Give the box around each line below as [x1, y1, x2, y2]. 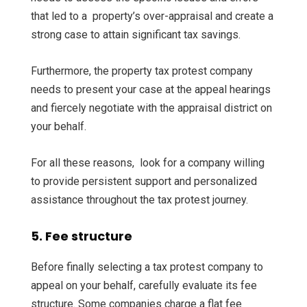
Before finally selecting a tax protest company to [31, 260, 263, 273]
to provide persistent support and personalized [31, 175, 257, 188]
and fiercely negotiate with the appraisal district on [31, 101, 272, 114]
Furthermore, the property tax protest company [31, 64, 253, 77]
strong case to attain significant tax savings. [31, 28, 241, 41]
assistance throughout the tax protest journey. [31, 193, 251, 206]
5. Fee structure [31, 228, 132, 245]
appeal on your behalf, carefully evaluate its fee [31, 279, 257, 292]
